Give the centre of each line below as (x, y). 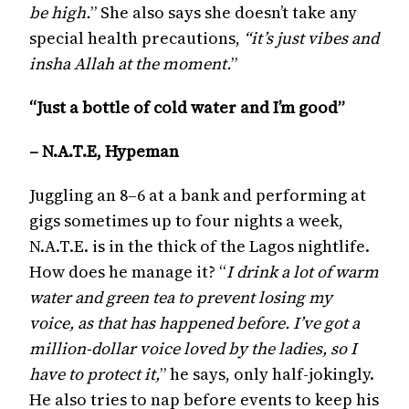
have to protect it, (94, 374)
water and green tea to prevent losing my (181, 297)
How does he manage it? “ (128, 272)
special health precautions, (136, 38)
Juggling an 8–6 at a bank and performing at (198, 195)
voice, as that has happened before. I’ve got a (194, 323)
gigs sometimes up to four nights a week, (186, 220)
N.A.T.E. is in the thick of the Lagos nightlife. (199, 246)
